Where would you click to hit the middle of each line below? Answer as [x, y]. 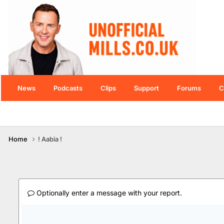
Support [146, 88]
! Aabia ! [50, 139]
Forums [189, 88]
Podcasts [68, 88]
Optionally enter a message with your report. [108, 192]
